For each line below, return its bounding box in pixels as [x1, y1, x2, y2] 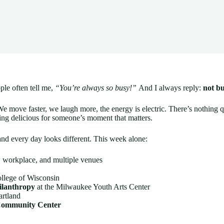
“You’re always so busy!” [55, 83, 136, 92]
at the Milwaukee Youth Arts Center [35, 182, 150, 191]
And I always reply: [136, 83, 203, 92]
